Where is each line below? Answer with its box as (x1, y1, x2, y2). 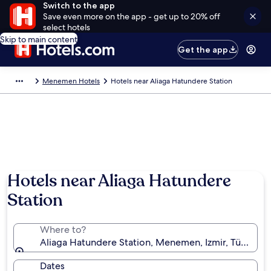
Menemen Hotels (42, 76, 100, 86)
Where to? (40, 223, 86, 236)
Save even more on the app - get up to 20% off (42, 11, 220, 22)
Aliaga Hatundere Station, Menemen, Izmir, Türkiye (40, 236, 262, 249)
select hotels (42, 22, 90, 33)
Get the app (178, 44, 229, 55)
